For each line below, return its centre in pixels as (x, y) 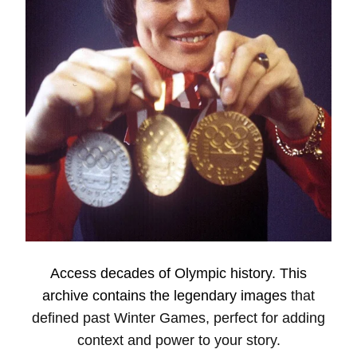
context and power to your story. (178, 340)
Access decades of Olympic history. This (178, 273)
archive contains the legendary (141, 295)
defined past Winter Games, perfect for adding (178, 318)
